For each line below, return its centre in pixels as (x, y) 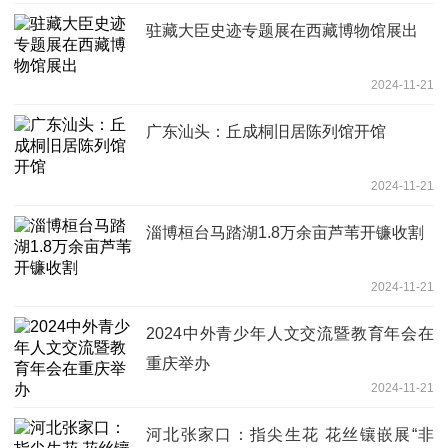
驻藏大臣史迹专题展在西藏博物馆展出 (282, 30)
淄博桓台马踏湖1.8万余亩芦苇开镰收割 (285, 232)
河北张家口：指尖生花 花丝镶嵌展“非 (290, 434)
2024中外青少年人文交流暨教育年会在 (290, 333)
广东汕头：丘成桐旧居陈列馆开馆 (266, 131)
